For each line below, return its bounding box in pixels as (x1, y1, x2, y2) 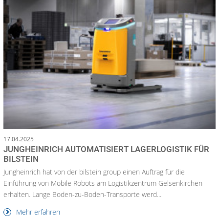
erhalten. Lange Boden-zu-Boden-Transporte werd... (3, 189, 161, 199)
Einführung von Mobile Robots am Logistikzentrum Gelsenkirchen (3, 178, 202, 188)
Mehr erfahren (14, 207, 60, 217)
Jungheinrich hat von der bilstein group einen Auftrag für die (3, 167, 185, 176)
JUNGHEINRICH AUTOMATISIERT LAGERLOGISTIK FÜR (3, 144, 209, 154)
